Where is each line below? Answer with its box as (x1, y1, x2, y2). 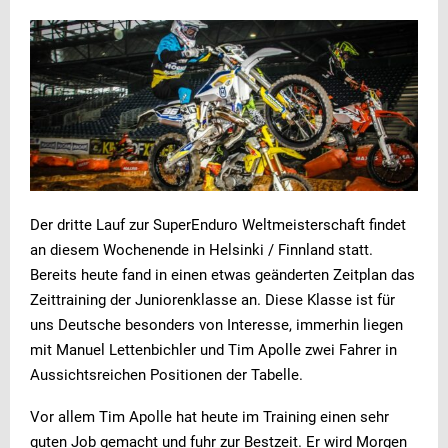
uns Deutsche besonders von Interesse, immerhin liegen (30, 316, 403, 335)
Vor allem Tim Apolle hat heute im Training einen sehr (30, 408, 389, 427)
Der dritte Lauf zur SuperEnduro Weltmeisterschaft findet (30, 216, 406, 235)
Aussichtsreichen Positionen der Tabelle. (30, 366, 303, 385)
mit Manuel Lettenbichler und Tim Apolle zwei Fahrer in (30, 341, 397, 360)
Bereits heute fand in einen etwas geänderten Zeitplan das (30, 266, 415, 285)
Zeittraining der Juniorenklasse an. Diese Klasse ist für (30, 291, 395, 310)
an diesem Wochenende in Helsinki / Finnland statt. (30, 241, 373, 260)
